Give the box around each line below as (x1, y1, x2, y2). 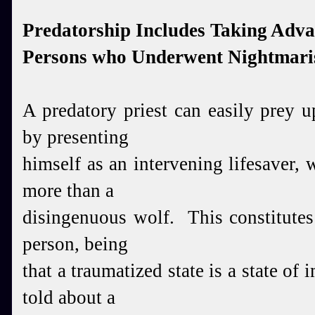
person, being (22, 233, 128, 255)
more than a (22, 180, 114, 201)
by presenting (22, 127, 129, 148)
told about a (22, 287, 115, 308)
